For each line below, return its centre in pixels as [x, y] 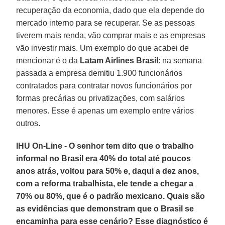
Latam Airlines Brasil [119, 60]
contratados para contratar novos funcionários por [104, 85]
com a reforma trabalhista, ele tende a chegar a [105, 183]
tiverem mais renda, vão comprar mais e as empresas [111, 35]
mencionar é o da [48, 60]
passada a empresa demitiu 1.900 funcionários [99, 73]
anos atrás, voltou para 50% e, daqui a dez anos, [108, 171]
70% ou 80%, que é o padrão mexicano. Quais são [111, 196]
